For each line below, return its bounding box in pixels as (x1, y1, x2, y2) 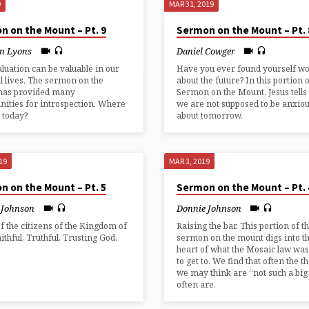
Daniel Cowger (176, 44, 235, 57)
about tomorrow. (176, 110, 243, 122)
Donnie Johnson (176, 201, 241, 215)
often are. (176, 279, 216, 291)
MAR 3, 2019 (168, 156, 210, 167)
